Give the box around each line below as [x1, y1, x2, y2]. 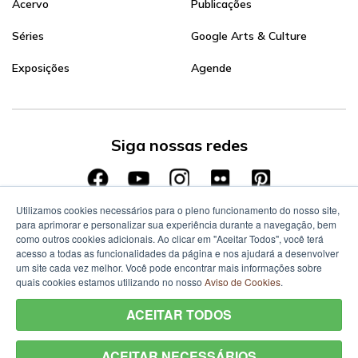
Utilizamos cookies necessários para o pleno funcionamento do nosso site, [16, 203, 340, 217]
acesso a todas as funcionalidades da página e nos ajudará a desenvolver [16, 246, 339, 260]
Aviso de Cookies [205, 275, 280, 288]
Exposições [12, 61, 70, 75]
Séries [12, 29, 44, 43]
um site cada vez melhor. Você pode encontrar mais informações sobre [16, 261, 322, 274]
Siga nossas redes [110, 135, 248, 155]
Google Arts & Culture [191, 29, 307, 43]
